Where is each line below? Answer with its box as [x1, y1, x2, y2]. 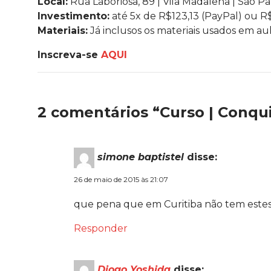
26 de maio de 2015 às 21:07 [74, 174, 168, 184]
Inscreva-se [38, 48, 101, 60]
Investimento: [38, 10, 109, 22]
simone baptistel [97, 151, 184, 163]
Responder [74, 222, 128, 234]
